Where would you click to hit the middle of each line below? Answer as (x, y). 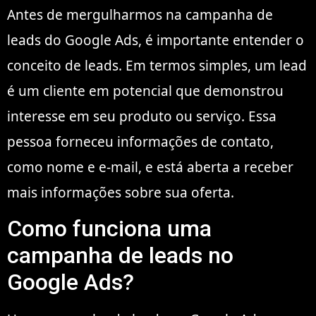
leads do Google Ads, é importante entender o (156, 40)
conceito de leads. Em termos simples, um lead (157, 65)
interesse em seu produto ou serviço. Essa (142, 116)
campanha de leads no (120, 255)
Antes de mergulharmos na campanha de (140, 14)
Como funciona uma (109, 228)
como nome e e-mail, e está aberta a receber (150, 167)
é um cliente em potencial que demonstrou (145, 91)
